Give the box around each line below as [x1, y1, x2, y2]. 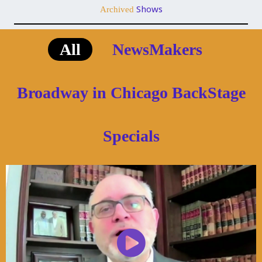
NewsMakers [112, 40, 202, 59]
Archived [99, 5, 136, 15]
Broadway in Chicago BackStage [16, 84, 246, 102]
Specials [102, 127, 160, 146]
